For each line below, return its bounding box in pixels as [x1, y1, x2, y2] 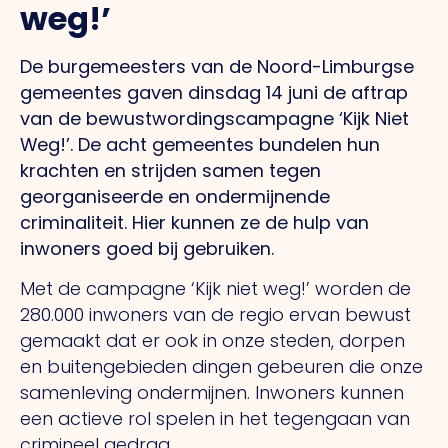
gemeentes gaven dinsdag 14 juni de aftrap [20, 79, 408, 105]
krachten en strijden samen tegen [20, 157, 321, 183]
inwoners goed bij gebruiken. [20, 235, 274, 261]
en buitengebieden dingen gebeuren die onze [20, 354, 423, 380]
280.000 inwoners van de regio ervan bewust [20, 302, 411, 328]
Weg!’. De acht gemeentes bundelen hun [20, 131, 380, 157]
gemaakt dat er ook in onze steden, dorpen [20, 328, 405, 354]
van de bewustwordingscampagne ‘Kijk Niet [20, 105, 409, 131]
